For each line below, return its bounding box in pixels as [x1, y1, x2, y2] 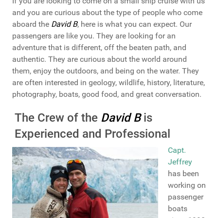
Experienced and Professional [14, 127, 170, 141]
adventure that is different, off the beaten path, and [12, 43, 186, 53]
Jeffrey [168, 157, 192, 166]
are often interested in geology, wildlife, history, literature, [12, 78, 205, 88]
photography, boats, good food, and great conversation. [12, 90, 201, 99]
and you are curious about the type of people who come [12, 8, 202, 18]
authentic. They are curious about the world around [12, 54, 187, 64]
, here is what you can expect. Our [77, 19, 192, 29]
